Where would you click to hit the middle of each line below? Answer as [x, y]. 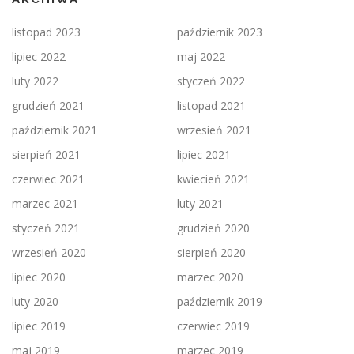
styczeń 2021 [46, 228]
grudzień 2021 [48, 106]
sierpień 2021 [46, 155]
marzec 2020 [210, 277]
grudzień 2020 [213, 228]
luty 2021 [200, 204]
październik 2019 [220, 302]
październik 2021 [55, 130]
